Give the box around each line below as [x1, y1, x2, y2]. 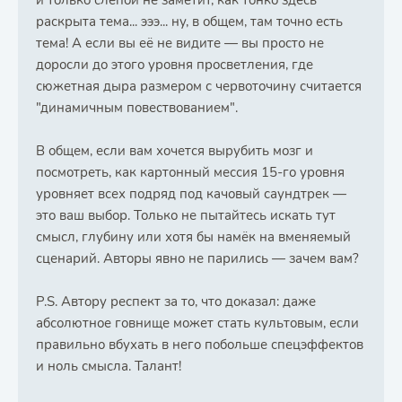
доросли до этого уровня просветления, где [36, 56, 313, 74]
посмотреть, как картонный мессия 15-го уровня [36, 163, 345, 181]
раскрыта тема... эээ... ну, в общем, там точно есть [36, 13, 343, 31]
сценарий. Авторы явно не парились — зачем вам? [36, 249, 359, 267]
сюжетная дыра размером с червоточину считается [36, 77, 362, 95]
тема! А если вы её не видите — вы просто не [36, 34, 324, 52]
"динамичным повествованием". [36, 99, 238, 117]
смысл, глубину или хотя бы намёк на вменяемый [36, 228, 351, 246]
